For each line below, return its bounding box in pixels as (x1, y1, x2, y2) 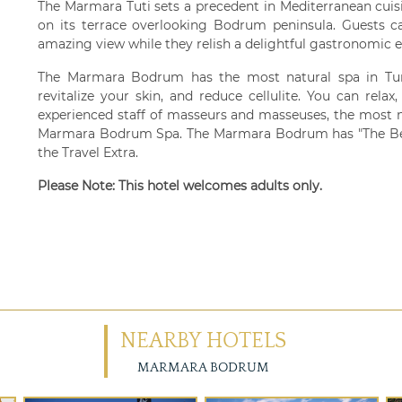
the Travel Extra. (38, 144, 138, 161)
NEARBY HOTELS (119, 329, 286, 353)
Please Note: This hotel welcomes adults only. (38, 178, 322, 194)
